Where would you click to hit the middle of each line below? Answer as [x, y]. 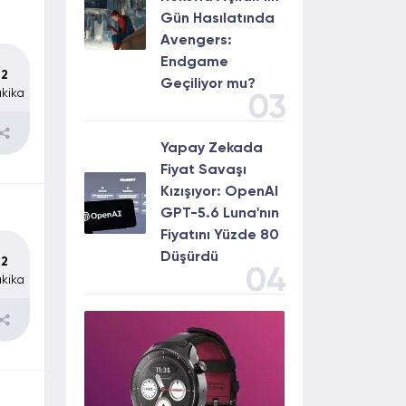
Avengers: [196, 41]
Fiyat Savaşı [203, 170]
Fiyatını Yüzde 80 [220, 236]
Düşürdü [189, 257]
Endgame [194, 63]
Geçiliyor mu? [208, 84]
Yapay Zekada [212, 149]
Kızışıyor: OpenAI [219, 192]
